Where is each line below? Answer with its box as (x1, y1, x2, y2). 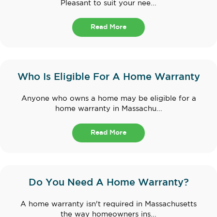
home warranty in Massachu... (55, 106, 162, 112)
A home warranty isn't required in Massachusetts (20, 201, 197, 208)
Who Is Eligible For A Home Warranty (17, 73, 200, 82)
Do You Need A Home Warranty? (28, 178, 189, 187)
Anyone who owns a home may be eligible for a (21, 95, 196, 102)
